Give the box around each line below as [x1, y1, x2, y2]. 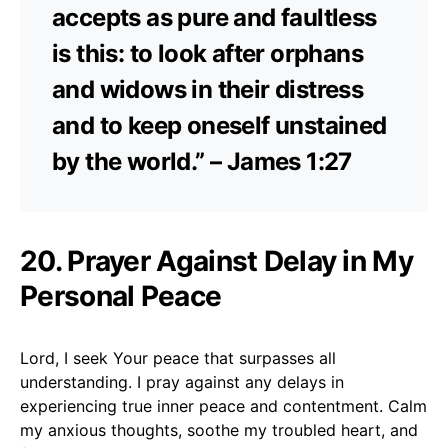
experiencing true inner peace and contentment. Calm [20, 395, 427, 416]
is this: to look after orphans [52, 38, 363, 68]
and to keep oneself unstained [52, 110, 387, 140]
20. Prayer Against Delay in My [20, 243, 413, 278]
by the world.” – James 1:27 [52, 146, 352, 176]
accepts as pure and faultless [52, 2, 377, 32]
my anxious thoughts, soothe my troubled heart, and [20, 419, 418, 440]
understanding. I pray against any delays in [20, 371, 344, 392]
